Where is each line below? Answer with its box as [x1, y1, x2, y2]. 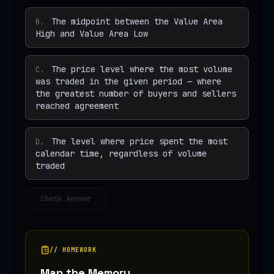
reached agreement [35, 100, 119, 112]
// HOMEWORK [50, 246, 97, 254]
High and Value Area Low [35, 28, 148, 40]
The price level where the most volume [51, 64, 232, 75]
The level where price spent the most [51, 136, 228, 147]
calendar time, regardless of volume [35, 148, 207, 160]
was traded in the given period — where [35, 76, 221, 87]
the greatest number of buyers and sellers [35, 88, 236, 100]
